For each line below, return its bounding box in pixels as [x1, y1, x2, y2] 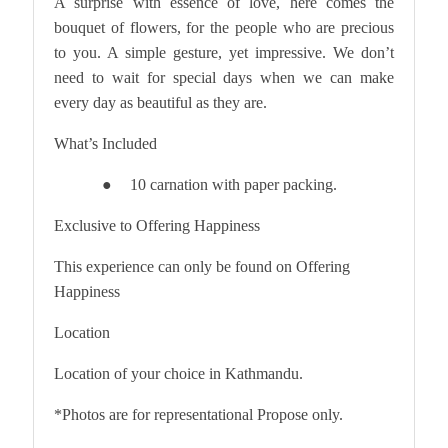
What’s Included [54, 134, 157, 152]
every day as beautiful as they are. [54, 93, 267, 111]
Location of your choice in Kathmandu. [54, 364, 303, 382]
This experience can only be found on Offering [54, 257, 350, 275]
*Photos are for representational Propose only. [54, 405, 347, 423]
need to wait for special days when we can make [54, 68, 394, 86]
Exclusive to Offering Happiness [54, 216, 260, 234]
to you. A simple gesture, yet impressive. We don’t [54, 43, 394, 61]
